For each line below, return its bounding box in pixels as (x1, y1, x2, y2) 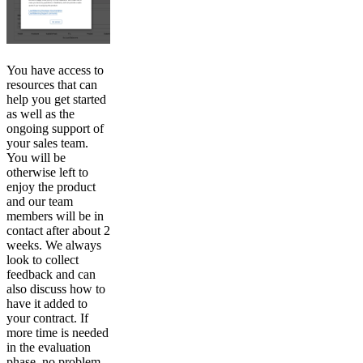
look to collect (6, 252, 79, 267)
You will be (6, 150, 66, 164)
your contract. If (6, 310, 88, 325)
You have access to (6, 62, 104, 77)
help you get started (6, 92, 106, 106)
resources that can (6, 77, 97, 92)
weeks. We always (6, 237, 101, 252)
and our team (6, 194, 73, 208)
